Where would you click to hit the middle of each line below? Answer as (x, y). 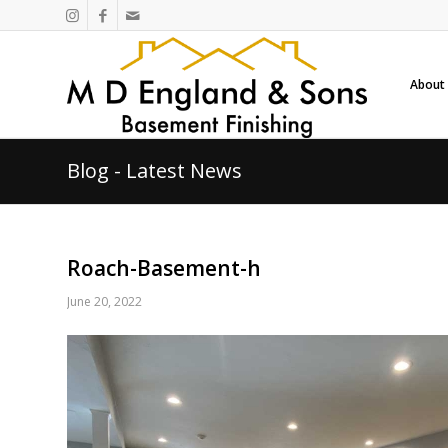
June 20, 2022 (104, 301)
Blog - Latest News (154, 170)
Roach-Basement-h (164, 268)
